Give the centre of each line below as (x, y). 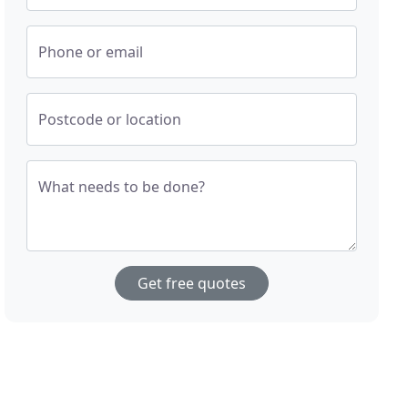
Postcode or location (110, 120)
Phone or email (91, 52)
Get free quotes (192, 284)
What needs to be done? (122, 187)
